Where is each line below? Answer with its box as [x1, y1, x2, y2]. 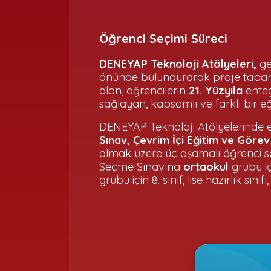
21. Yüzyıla [189, 83, 243, 97]
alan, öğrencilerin [99, 83, 189, 97]
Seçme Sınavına [99, 160, 180, 174]
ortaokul [180, 160, 229, 174]
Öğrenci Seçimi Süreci [99, 31, 227, 46]
